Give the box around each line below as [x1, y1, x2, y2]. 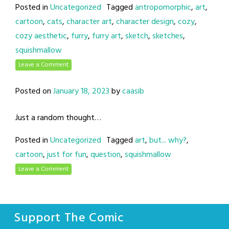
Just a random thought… [15, 111, 101, 125]
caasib [122, 85, 144, 99]
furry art [92, 30, 121, 43]
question [90, 148, 121, 162]
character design [116, 15, 174, 29]
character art [66, 15, 112, 29]
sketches [152, 30, 183, 43]
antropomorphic [135, 1, 191, 15]
